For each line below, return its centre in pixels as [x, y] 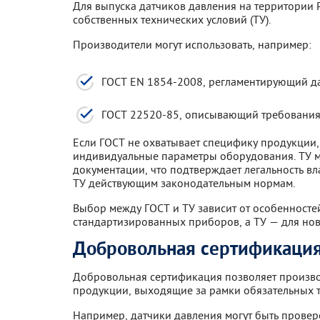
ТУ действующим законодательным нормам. [184, 182]
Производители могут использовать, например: [192, 44]
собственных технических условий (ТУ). [172, 19]
